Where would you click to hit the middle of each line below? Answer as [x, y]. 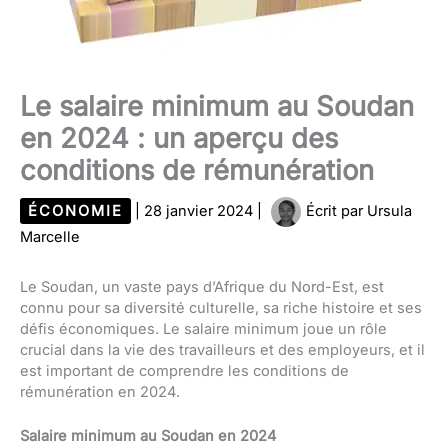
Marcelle [50, 236]
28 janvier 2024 [200, 210]
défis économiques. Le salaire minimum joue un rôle [203, 328]
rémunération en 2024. [100, 391]
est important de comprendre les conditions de [184, 370]
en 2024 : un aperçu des [179, 138]
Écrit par [334, 210]
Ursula [389, 210]
